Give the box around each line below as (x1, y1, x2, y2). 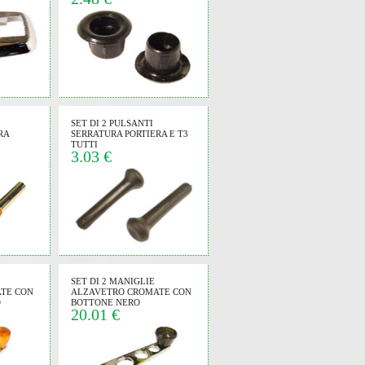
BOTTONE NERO (71, 297, 140, 307)
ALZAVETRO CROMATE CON (71, 287, 191, 297)
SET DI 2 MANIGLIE (71, 276, 155, 286)
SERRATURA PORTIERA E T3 (71, 129, 188, 139)
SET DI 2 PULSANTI (71, 118, 153, 128)
